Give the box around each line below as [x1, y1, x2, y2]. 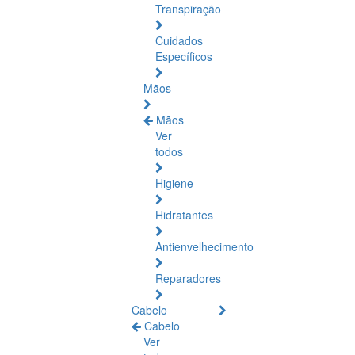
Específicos [155, 48, 212, 64]
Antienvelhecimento [155, 239, 254, 254]
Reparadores [155, 270, 221, 286]
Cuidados [155, 32, 203, 48]
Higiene [155, 175, 193, 191]
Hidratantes [155, 207, 213, 223]
